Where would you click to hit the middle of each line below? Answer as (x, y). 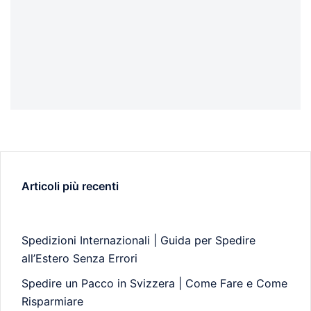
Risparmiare (52, 301)
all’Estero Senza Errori (79, 258)
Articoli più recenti (70, 186)
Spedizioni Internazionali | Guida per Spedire (138, 240)
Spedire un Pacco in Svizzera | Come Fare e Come (154, 283)
